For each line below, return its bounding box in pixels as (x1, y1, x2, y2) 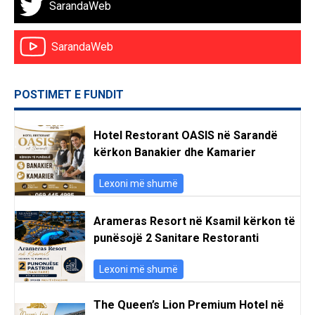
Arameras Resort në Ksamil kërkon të (94, 214, 295, 228)
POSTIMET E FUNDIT (14, 87, 124, 101)
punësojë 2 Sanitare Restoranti (94, 231, 259, 245)
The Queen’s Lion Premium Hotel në (94, 297, 284, 311)
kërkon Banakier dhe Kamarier (94, 145, 256, 159)
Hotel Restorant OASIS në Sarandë (94, 128, 278, 142)
